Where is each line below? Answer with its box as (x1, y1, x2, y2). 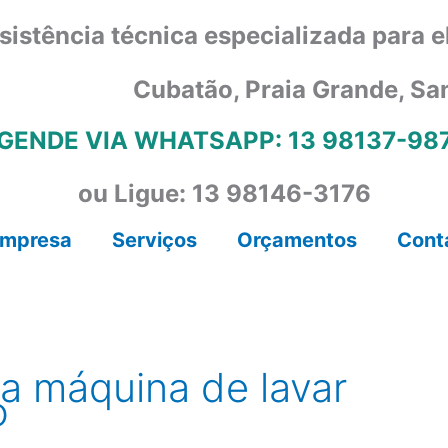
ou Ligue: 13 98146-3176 (77, 179, 371, 209)
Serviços (111, 228, 197, 253)
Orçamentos (236, 228, 357, 253)
